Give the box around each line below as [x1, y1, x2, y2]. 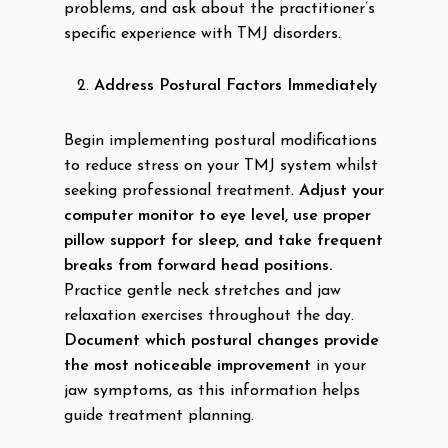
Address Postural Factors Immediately [94, 78, 377, 94]
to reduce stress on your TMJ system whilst [64, 158, 378, 174]
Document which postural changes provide [64, 333, 379, 349]
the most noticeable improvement [64, 358, 311, 374]
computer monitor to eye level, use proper [64, 208, 371, 224]
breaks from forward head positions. [64, 258, 332, 274]
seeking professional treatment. [64, 183, 299, 199]
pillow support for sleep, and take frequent [64, 233, 383, 249]
